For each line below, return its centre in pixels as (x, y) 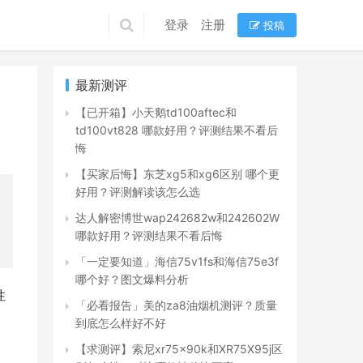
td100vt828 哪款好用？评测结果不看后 (177, 130)
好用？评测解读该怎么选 (138, 192)
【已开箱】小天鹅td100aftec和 (156, 112)
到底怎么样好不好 (121, 323)
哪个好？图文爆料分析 (132, 279)
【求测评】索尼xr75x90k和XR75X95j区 (179, 349)
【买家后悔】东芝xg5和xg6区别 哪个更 (177, 174)
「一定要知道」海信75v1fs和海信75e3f (177, 261)
